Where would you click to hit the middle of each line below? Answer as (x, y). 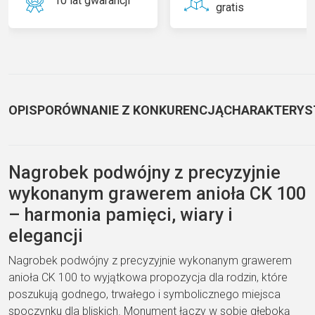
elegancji (46, 236)
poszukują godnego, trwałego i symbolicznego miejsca (144, 294)
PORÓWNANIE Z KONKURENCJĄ (130, 110)
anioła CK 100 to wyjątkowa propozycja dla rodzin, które (148, 277)
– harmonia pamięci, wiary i (121, 214)
